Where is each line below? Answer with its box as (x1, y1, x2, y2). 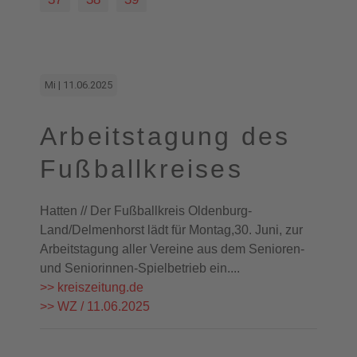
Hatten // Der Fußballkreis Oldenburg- (40, 204, 252, 218)
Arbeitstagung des (40, 122, 291, 151)
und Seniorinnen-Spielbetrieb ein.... (40, 261, 240, 275)
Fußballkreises (40, 155, 243, 183)
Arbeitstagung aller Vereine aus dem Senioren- (40, 242, 304, 256)
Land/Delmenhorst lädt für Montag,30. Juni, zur (40, 223, 303, 237)
